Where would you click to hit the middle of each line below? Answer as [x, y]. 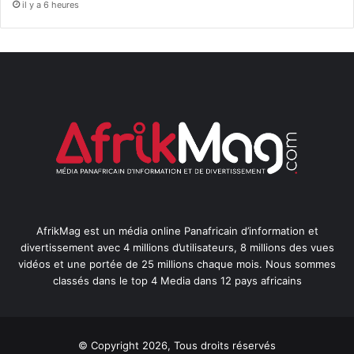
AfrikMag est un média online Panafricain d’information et [177, 231]
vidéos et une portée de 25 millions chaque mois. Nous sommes [177, 264]
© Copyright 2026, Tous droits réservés [177, 346]
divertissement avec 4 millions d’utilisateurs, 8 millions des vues [177, 248]
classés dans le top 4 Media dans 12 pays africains [177, 281]
